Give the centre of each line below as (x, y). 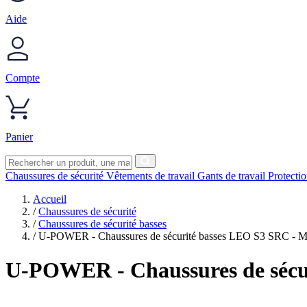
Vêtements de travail (152, 176)
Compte (23, 78)
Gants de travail (233, 176)
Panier (19, 137)
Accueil (50, 199)
